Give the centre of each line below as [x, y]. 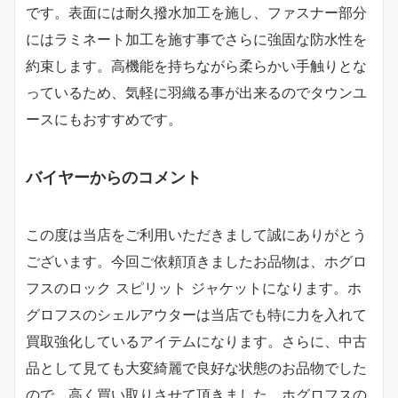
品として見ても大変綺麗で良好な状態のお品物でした [196, 368]
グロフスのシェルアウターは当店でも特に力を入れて [196, 315]
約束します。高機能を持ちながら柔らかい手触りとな [196, 66]
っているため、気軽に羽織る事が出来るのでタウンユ [196, 93]
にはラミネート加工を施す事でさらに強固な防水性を [196, 40]
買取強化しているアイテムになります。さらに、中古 [196, 342]
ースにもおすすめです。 [104, 119]
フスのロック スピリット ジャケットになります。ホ [194, 288]
